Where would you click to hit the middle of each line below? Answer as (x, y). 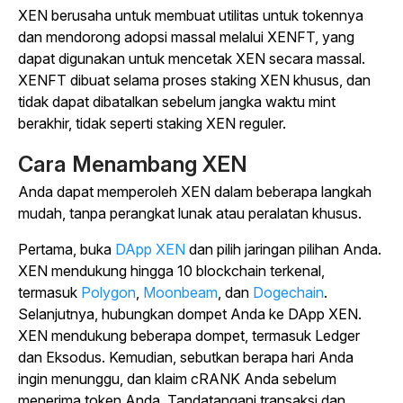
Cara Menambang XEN (133, 164)
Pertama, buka (67, 249)
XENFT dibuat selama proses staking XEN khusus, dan (194, 80)
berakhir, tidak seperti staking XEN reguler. (152, 123)
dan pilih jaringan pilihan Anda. (283, 249)
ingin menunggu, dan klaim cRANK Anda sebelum (177, 379)
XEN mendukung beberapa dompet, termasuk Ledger (189, 336)
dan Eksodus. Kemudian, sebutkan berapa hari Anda (186, 357)
